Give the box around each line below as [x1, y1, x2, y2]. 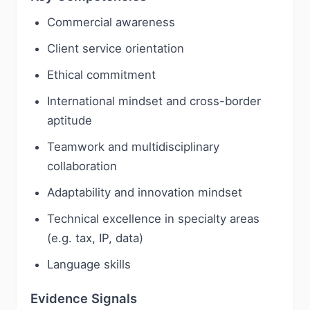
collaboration [47, 159, 117, 173]
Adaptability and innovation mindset [47, 185, 242, 199]
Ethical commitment [47, 68, 156, 82]
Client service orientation [47, 42, 184, 55]
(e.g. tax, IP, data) [47, 231, 143, 245]
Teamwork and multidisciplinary [47, 140, 219, 154]
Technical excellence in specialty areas [47, 212, 259, 226]
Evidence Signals [30, 291, 137, 306]
